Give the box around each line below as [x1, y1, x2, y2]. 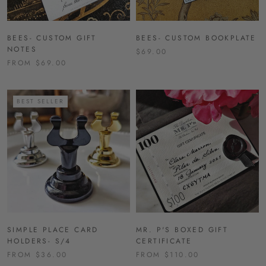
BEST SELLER [17, 96, 64, 106]
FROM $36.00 [7, 249, 68, 260]
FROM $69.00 [7, 57, 67, 68]
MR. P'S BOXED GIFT [136, 224, 229, 235]
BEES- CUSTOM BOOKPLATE [136, 32, 256, 43]
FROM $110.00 [136, 249, 199, 260]
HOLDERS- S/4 [7, 235, 71, 246]
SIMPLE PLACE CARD [7, 224, 99, 235]
